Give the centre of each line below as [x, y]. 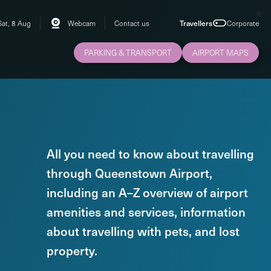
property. [72, 250]
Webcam [82, 23]
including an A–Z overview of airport [147, 192]
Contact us [132, 23]
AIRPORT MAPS [220, 53]
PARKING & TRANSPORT [128, 53]
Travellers [196, 23]
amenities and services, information [146, 212]
